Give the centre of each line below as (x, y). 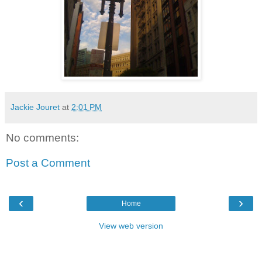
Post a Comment (48, 163)
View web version (131, 225)
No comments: (42, 137)
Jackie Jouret (35, 107)
